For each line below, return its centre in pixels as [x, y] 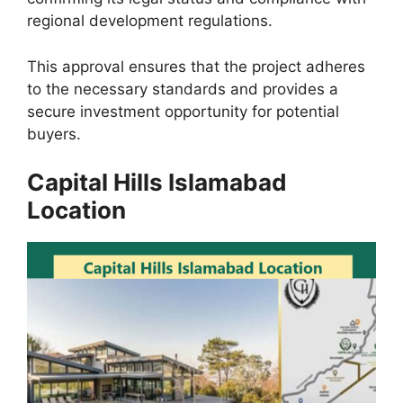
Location [76, 210]
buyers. [54, 134]
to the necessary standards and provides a [183, 89]
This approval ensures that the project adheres [196, 66]
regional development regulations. [150, 21]
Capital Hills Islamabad [157, 183]
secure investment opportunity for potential [183, 111]
